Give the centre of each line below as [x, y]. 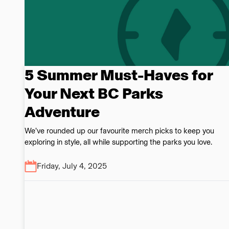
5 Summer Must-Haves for [119, 75]
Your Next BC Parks [94, 93]
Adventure [62, 112]
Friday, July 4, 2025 [72, 166]
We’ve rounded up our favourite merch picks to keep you [119, 131]
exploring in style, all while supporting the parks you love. [118, 142]
